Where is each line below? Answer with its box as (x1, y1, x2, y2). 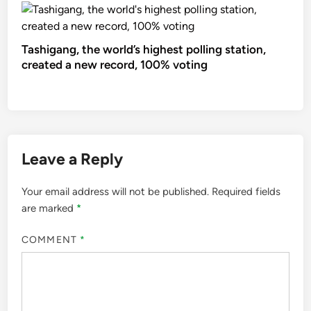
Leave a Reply (22, 149, 124, 169)
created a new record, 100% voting (22, 58, 208, 72)
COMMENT (22, 233, 80, 246)
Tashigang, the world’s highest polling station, (22, 42, 267, 57)
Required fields (212, 185, 281, 199)
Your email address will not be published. (22, 185, 210, 199)
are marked (22, 202, 77, 215)
